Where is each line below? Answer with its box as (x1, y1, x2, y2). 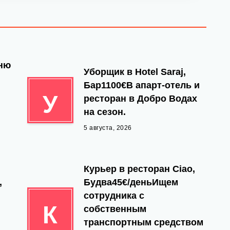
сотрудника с (84, 190, 144, 201)
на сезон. (84, 107, 126, 117)
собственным (84, 204, 146, 214)
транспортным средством (84, 217, 203, 227)
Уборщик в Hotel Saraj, (84, 67, 186, 77)
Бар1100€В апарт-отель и (84, 80, 200, 90)
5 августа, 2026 (84, 124, 132, 131)
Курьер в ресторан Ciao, (84, 164, 195, 174)
